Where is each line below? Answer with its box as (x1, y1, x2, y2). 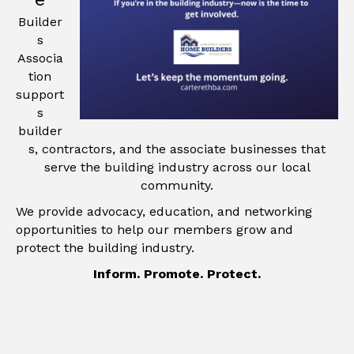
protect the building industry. (16, 240, 194, 255)
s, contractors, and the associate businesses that (28, 141, 326, 156)
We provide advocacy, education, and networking (16, 204, 312, 219)
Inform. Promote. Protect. (93, 266, 261, 281)
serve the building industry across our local (43, 160, 311, 175)
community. (141, 178, 213, 193)
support (16, 87, 64, 102)
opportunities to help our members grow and (16, 222, 293, 237)
